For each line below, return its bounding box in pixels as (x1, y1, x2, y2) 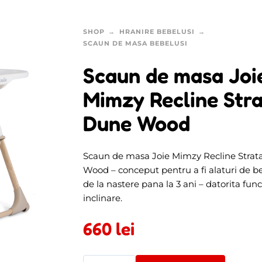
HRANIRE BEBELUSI (119, 27, 195, 36)
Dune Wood (82, 110, 190, 136)
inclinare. (82, 192, 122, 204)
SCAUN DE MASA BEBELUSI (82, 39, 188, 47)
